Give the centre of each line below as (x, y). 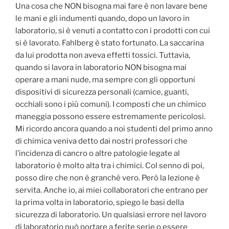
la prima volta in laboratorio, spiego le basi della (100, 203)
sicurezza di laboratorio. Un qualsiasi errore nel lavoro (111, 215)
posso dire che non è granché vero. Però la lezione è (108, 178)
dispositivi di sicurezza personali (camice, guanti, (102, 92)
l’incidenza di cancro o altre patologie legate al (98, 154)
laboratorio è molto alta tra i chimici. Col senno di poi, (110, 166)
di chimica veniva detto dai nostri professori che (101, 141)
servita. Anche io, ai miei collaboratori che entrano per (112, 190)
